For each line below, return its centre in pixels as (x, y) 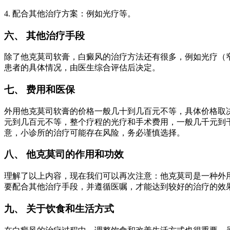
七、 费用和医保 (40, 89)
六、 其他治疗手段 (44, 35)
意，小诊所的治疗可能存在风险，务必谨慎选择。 (94, 132)
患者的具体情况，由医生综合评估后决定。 (82, 68)
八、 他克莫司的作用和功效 (64, 155)
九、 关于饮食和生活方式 (59, 208)
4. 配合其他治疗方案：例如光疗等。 (70, 13)
